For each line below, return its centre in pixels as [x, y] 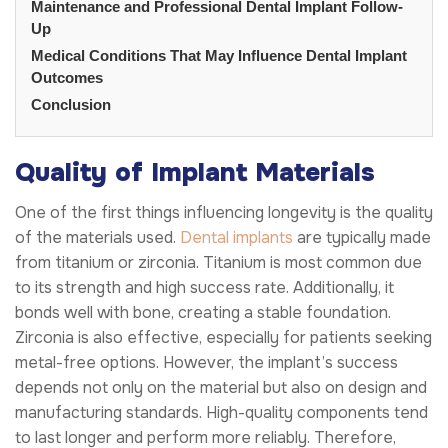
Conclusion [71, 104]
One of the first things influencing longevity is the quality [224, 212]
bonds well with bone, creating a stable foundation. [203, 312]
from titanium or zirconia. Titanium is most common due [218, 262]
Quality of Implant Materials [195, 172]
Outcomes [67, 77]
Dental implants [236, 237]
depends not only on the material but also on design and [221, 387]
